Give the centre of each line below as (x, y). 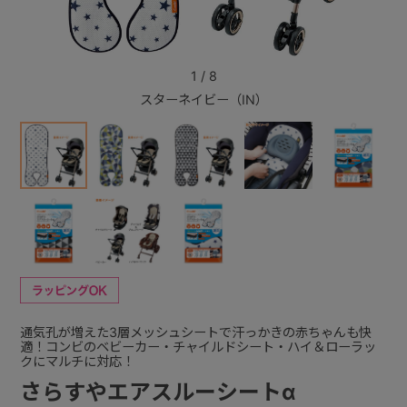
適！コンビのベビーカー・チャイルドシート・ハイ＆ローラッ (198, 346)
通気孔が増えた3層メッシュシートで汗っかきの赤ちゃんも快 (195, 332)
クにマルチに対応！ (77, 361)
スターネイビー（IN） (203, 99)
